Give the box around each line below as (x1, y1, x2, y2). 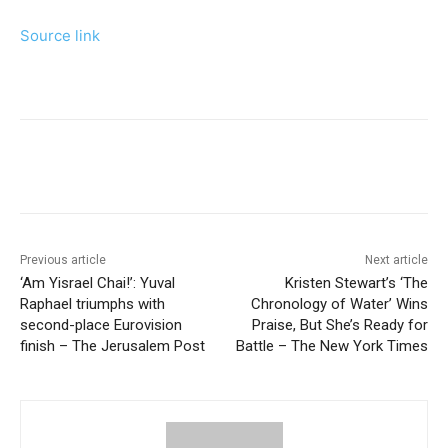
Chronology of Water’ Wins (250, 295, 428, 314)
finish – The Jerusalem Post (20, 337, 205, 356)
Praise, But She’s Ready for (251, 316, 428, 335)
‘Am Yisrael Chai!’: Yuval (20, 274, 175, 293)
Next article (364, 253, 428, 268)
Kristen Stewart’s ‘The (284, 274, 428, 293)
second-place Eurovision (20, 316, 182, 335)
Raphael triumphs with (20, 295, 165, 314)
